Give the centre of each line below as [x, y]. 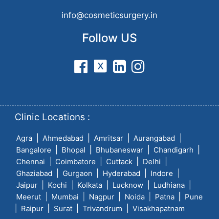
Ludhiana [169, 185]
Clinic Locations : [52, 117]
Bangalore [34, 150]
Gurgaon [77, 174]
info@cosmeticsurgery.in [109, 15]
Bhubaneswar [120, 150]
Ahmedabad [63, 138]
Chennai [31, 162]
